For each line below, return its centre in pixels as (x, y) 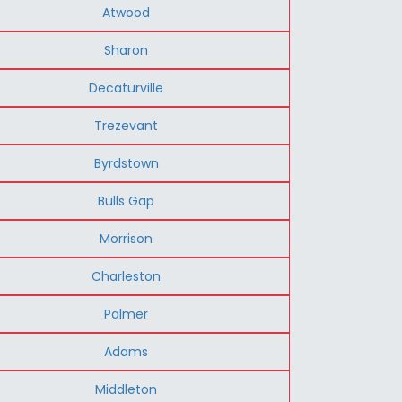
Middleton (127, 389)
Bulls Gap (127, 201)
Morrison (127, 238)
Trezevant (127, 125)
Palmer (127, 314)
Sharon (127, 50)
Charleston (127, 276)
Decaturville (127, 87)
